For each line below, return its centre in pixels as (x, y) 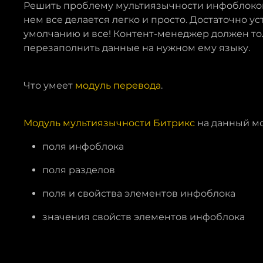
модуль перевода (118, 85)
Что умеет (49, 85)
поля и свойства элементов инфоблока (139, 193)
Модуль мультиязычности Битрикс (109, 123)
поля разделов (79, 170)
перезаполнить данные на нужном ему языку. (138, 48)
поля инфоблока (83, 146)
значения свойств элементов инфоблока (144, 217)
